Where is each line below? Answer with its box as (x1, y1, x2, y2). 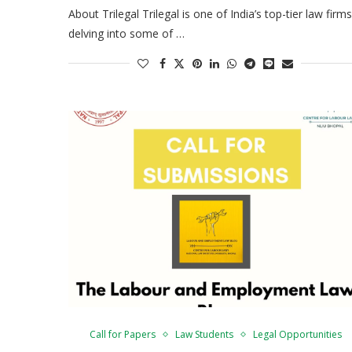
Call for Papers (89, 327, 156, 341)
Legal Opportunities (252, 327, 342, 341)
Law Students (174, 327, 233, 341)
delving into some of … (68, 25, 185, 41)
